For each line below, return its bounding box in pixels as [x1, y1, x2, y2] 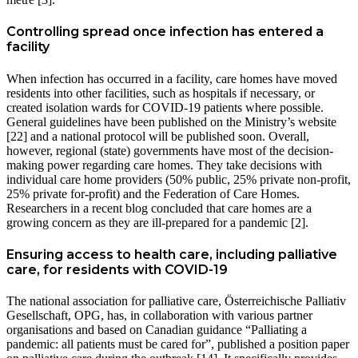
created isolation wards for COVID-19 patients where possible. [6, 100, 324, 114]
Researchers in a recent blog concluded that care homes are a [6, 201, 312, 215]
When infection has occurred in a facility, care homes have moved [6, 71, 337, 86]
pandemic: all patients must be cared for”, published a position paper [6, 337, 349, 352]
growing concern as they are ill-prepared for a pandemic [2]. [6, 215, 308, 229]
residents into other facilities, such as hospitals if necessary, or [6, 86, 315, 100]
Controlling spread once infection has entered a [6, 24, 324, 40]
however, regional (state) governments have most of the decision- [6, 143, 333, 157]
